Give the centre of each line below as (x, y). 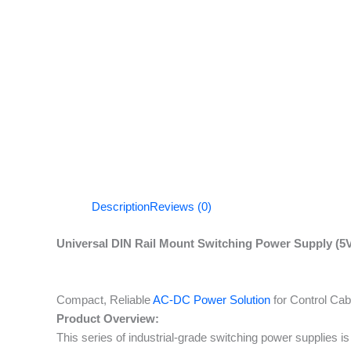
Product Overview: (108, 318)
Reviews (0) (181, 206)
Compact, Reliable (105, 299)
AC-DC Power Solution (212, 299)
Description (121, 206)
